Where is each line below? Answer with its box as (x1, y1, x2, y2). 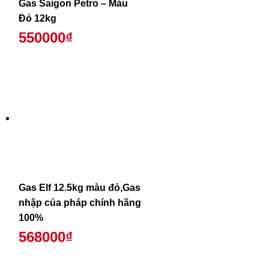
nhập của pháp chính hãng (18, 197, 141, 208)
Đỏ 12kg (18, 13, 56, 23)
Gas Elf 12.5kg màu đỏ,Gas (18, 182, 141, 193)
